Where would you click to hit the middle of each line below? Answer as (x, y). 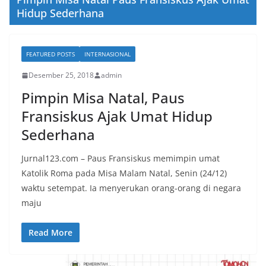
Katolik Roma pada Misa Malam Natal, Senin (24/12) (124, 173)
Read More (50, 233)
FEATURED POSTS (50, 54)
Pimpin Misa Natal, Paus (103, 98)
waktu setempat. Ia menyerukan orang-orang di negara (131, 188)
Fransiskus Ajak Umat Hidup (117, 116)
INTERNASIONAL (107, 54)
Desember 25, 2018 (61, 75)
